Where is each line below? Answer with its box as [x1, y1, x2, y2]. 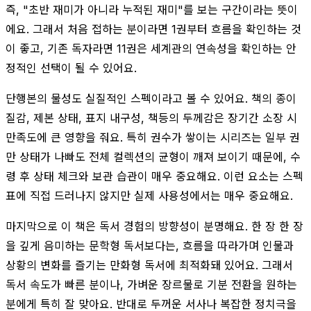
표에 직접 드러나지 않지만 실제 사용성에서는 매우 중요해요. [6, 188, 293, 203]
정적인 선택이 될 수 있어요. [6, 60, 137, 75]
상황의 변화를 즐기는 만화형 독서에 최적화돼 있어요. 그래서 [6, 258, 293, 272]
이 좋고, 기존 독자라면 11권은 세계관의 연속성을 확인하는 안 [6, 41, 296, 56]
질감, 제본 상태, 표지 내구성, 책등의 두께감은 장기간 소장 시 [6, 110, 297, 125]
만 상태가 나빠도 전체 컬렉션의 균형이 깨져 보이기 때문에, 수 [6, 149, 301, 164]
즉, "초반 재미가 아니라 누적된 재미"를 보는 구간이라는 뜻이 [6, 2, 298, 17]
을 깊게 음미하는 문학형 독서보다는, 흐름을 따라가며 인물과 [6, 238, 294, 253]
